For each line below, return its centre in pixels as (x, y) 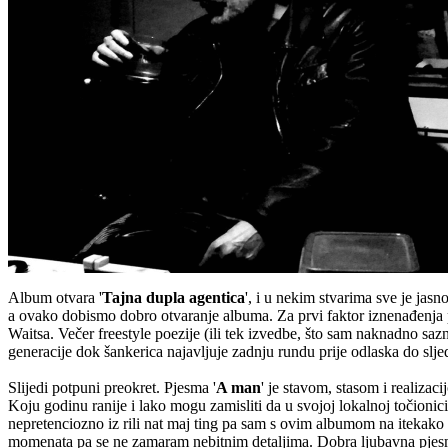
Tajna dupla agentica (173, 297)
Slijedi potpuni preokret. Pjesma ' (112, 387)
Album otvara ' (55, 297)
